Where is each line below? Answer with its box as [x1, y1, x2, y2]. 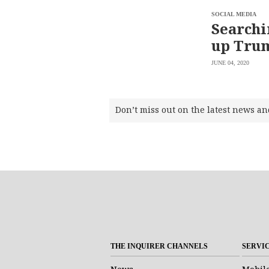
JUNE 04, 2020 [211, 59, 249, 66]
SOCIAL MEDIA [211, 11, 256, 17]
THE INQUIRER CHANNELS [110, 242, 208, 250]
